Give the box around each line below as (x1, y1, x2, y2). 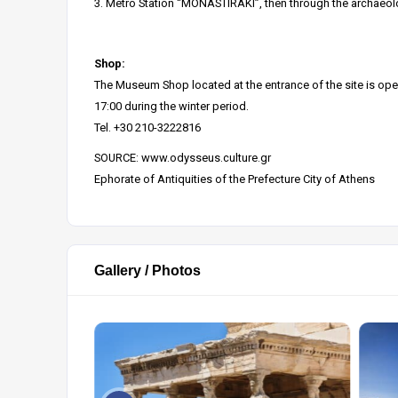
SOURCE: (94, 151, 141, 164)
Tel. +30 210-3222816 (94, 121, 201, 134)
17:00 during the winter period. (94, 99, 249, 113)
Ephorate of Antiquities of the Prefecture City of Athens (94, 172, 375, 186)
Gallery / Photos (94, 262, 201, 278)
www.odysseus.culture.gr (141, 151, 271, 164)
